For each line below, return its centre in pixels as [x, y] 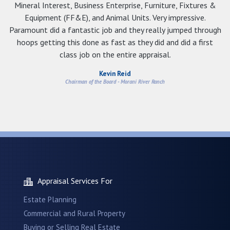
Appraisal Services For [75, 181]
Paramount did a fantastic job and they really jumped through [115, 30]
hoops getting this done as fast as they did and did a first [115, 42]
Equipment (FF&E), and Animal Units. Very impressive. [115, 18]
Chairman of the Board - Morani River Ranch [115, 82]
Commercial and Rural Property [74, 214]
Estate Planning [50, 200]
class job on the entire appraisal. [115, 55]
